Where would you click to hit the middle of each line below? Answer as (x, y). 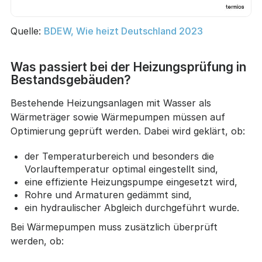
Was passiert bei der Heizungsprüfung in (128, 67)
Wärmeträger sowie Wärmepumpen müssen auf (118, 117)
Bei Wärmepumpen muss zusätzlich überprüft (114, 227)
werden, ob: (37, 241)
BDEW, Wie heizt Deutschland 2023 (123, 31)
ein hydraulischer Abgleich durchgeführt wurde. (132, 208)
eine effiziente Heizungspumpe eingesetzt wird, (131, 182)
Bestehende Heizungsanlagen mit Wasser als (111, 103)
